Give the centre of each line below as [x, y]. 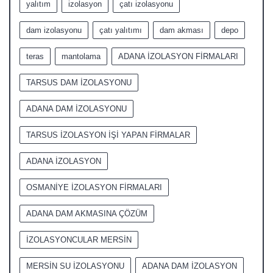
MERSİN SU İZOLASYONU [75, 266]
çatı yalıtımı [121, 30]
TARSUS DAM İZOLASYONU [79, 83]
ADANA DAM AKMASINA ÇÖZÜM [87, 214]
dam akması [182, 30]
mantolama [81, 56]
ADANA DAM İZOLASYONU [76, 109]
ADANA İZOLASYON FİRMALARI [178, 56]
